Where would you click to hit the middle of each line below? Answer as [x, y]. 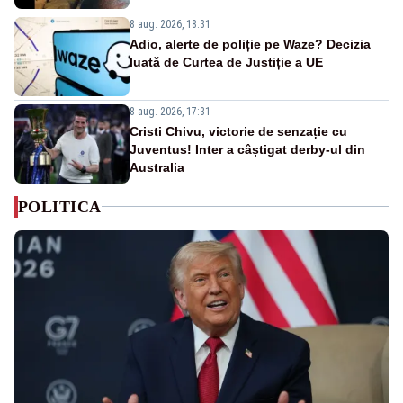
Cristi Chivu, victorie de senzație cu [238, 131]
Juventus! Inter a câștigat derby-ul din [247, 149]
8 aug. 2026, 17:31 [170, 111]
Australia [157, 167]
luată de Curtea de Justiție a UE [226, 62]
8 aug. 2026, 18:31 [170, 24]
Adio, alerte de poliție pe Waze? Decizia [250, 44]
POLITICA [60, 206]
